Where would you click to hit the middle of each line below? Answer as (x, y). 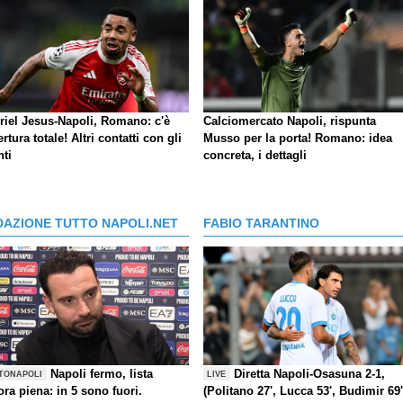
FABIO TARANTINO (261, 223)
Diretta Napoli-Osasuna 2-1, (310, 373)
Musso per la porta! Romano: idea (298, 138)
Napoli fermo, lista (102, 373)
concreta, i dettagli (255, 155)
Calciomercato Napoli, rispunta (290, 121)
